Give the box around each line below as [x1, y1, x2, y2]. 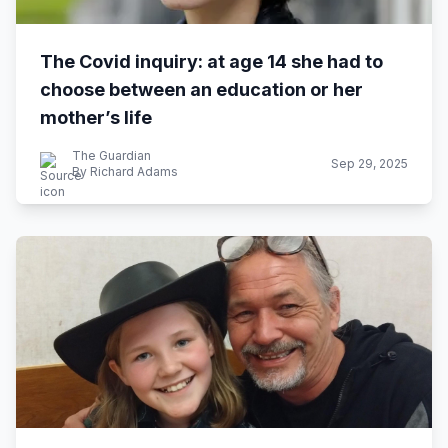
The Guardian [72, 148, 151, 163]
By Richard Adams [72, 164, 178, 179]
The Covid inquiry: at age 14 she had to [40, 51, 383, 72]
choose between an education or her [40, 79, 363, 100]
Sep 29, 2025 [331, 156, 408, 171]
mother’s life [40, 107, 152, 128]
